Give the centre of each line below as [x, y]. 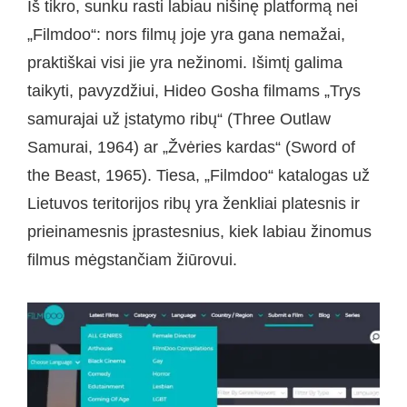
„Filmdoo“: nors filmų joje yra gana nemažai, [186, 34]
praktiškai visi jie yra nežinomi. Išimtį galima [185, 62]
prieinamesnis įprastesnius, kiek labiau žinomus [199, 231]
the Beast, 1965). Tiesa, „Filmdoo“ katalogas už [199, 175]
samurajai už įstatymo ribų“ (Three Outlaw [179, 119]
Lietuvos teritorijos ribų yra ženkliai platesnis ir [194, 203]
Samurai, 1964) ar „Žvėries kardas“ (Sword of [191, 147]
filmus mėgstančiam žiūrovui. [132, 259]
